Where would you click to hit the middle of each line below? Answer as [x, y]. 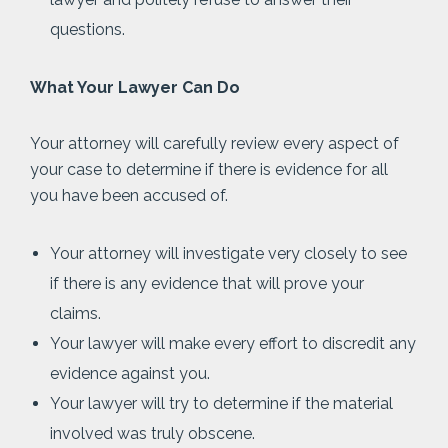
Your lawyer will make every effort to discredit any [233, 343]
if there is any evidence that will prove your [207, 283]
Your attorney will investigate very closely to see [228, 253]
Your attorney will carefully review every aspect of [214, 143]
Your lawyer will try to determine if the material [221, 403]
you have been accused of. [129, 195]
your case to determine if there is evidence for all [209, 169]
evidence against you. [130, 373]
